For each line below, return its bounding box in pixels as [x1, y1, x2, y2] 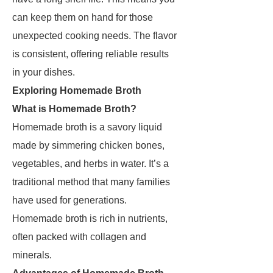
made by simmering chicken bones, [12, 140, 165, 151]
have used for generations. [12, 195, 127, 205]
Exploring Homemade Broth [12, 85, 141, 96]
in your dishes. [12, 67, 75, 77]
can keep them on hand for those [12, 12, 153, 23]
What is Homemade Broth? [12, 104, 136, 114]
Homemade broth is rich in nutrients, [12, 213, 168, 224]
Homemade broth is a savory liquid [12, 122, 162, 132]
